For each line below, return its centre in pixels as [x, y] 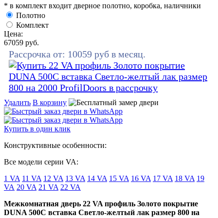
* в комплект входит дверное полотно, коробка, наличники [102, 5]
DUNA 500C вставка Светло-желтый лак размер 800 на [102, 212]
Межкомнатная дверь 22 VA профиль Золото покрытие [101, 203]
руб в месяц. [119, 54]
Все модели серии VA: [41, 162]
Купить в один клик [37, 128]
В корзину [50, 102]
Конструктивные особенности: [55, 145]
